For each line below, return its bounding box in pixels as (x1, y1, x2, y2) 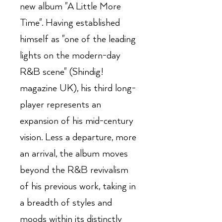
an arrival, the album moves (20, 148, 128, 160)
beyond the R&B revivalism (20, 165, 128, 176)
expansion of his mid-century (20, 115, 133, 127)
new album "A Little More (20, 1, 121, 12)
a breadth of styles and (20, 197, 112, 209)
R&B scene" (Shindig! (20, 66, 104, 78)
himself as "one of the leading (20, 34, 136, 45)
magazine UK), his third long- (20, 83, 136, 94)
